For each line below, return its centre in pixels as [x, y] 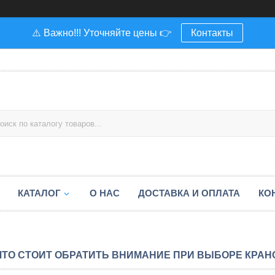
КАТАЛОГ [39, 193]
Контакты [212, 33]
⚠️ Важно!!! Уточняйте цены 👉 [102, 33]
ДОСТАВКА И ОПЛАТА [189, 193]
